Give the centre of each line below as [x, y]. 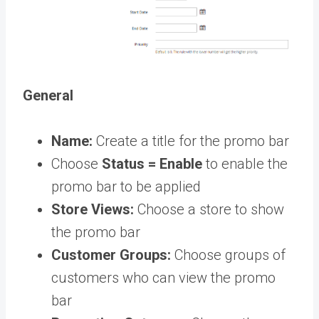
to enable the [247, 163]
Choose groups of [230, 255]
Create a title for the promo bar [193, 141]
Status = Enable [152, 163]
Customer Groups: [111, 255]
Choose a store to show [211, 209]
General [50, 95]
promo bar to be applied [126, 186]
